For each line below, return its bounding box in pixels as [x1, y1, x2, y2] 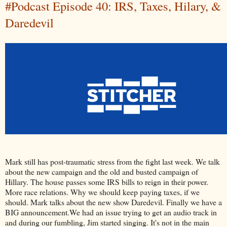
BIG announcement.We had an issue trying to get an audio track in [5, 207, 217, 218]
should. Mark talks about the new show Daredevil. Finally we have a [5, 197, 222, 208]
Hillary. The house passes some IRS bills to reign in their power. [5, 176, 208, 187]
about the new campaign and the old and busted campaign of [5, 166, 198, 177]
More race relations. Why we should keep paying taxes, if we [5, 186, 200, 198]
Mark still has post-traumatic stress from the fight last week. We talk [5, 156, 220, 167]
